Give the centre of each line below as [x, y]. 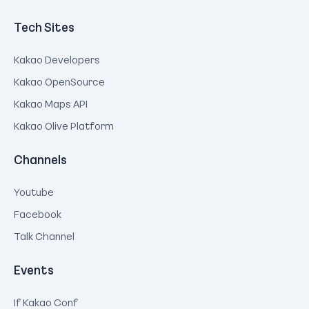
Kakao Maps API [51, 103]
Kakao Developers [57, 59]
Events [34, 270]
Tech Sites [44, 27]
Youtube [34, 192]
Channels [40, 159]
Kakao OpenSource [59, 81]
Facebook [38, 214]
